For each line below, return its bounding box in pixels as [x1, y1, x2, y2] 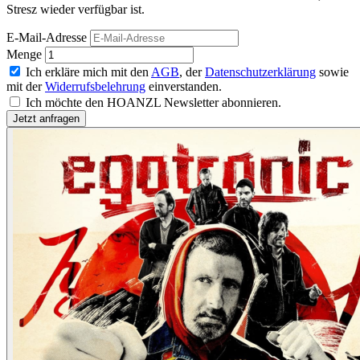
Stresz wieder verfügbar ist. [6, 2, 145, 17]
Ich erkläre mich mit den [26, 65, 151, 80]
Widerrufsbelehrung [45, 80, 145, 94]
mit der [6, 80, 45, 94]
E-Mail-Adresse [6, 31, 87, 45]
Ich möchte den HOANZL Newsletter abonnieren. [26, 96, 281, 110]
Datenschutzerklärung [205, 65, 316, 80]
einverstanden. [145, 80, 222, 94]
